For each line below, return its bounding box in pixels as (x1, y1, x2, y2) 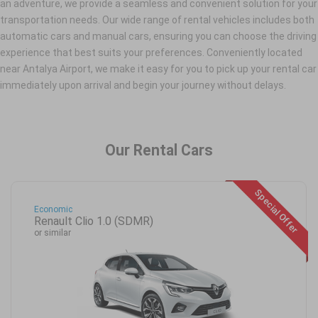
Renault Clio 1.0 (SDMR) (33, 214, 153, 229)
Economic (33, 204, 72, 215)
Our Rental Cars (105, 141, 213, 159)
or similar (33, 228, 71, 238)
